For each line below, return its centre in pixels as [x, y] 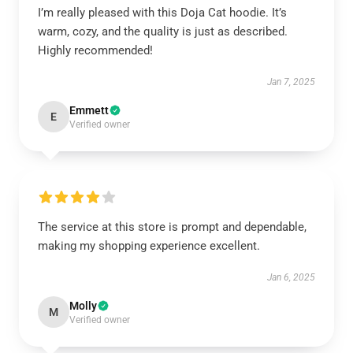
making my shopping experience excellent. [149, 246]
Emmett [89, 110]
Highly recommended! [95, 50]
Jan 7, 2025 [291, 82]
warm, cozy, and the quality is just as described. [163, 32]
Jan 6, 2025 [291, 277]
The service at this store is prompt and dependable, [172, 227]
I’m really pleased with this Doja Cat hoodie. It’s [162, 13]
